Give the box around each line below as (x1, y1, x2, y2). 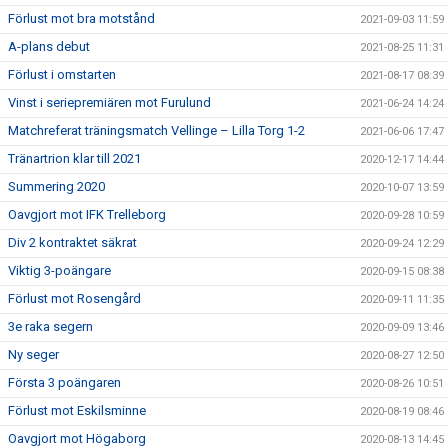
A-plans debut (8, 39, 90, 54)
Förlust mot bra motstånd (8, 11, 155, 26)
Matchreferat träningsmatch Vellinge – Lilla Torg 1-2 (8, 123, 305, 138)
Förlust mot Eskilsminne (8, 403, 146, 418)
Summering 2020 (8, 179, 105, 194)
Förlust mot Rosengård (8, 291, 141, 306)
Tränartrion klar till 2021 (8, 151, 141, 166)
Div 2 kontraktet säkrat (8, 235, 137, 250)
